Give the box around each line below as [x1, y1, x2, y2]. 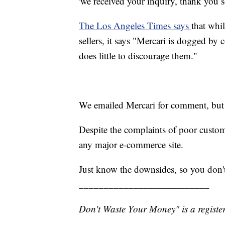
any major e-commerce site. [79, 138, 183, 151]
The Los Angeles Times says [79, 19, 191, 32]
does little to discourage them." [79, 49, 197, 62]
